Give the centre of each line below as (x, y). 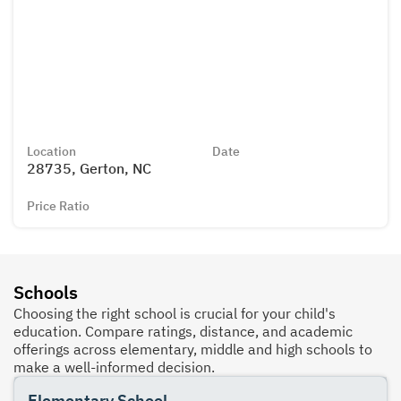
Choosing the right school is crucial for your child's (175, 313)
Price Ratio (58, 205)
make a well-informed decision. (114, 367)
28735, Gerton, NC (89, 169)
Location (51, 152)
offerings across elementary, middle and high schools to (193, 349)
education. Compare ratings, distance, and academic (183, 331)
